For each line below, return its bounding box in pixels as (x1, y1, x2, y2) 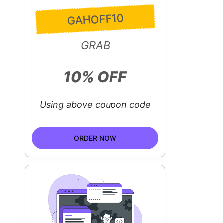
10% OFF (63, 68, 127, 86)
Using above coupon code (39, 99, 151, 110)
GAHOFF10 (66, 11, 124, 27)
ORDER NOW (74, 134, 117, 142)
